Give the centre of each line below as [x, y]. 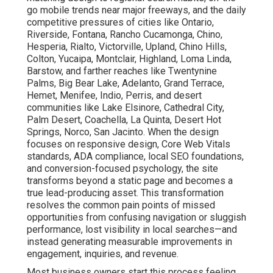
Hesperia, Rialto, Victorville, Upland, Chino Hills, [127, 47]
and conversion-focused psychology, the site [122, 169]
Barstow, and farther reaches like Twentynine [122, 71]
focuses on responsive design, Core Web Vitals [129, 144]
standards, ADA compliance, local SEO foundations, [135, 157]
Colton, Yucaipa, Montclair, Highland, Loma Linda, [129, 59]
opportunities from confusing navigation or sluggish [136, 218]
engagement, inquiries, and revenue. [103, 254]
